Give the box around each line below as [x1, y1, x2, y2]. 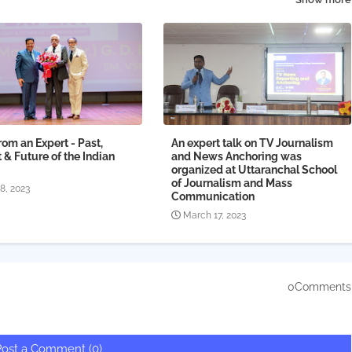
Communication [170, 190, 255, 203]
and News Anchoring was [170, 150, 302, 163]
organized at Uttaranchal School [170, 163, 337, 177]
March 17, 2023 [182, 210, 246, 222]
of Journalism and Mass [170, 177, 292, 190]
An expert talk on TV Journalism [170, 137, 333, 150]
